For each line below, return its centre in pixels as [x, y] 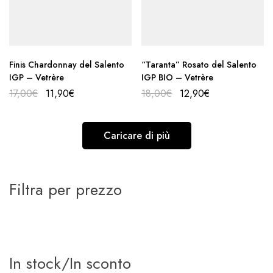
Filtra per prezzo [66, 190]
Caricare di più [136, 136]
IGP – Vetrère [37, 78]
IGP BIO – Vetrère [177, 78]
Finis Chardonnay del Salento [67, 65]
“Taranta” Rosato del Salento [199, 65]
